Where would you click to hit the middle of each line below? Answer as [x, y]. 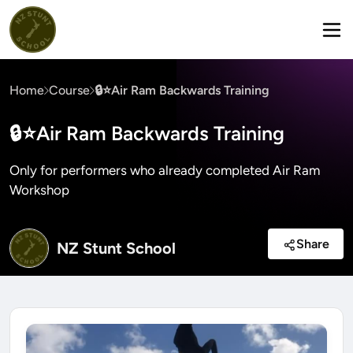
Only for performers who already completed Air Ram [165, 170]
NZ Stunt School [116, 248]
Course [69, 90]
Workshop [39, 190]
